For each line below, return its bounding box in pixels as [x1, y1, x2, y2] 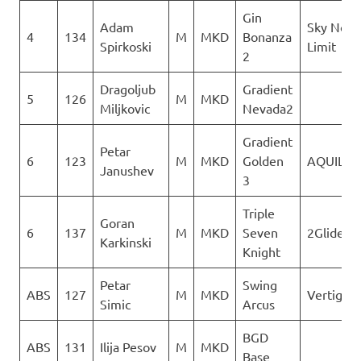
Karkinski [100, 233, 151, 250]
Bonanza [243, 27, 292, 44]
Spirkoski [100, 37, 151, 54]
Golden [243, 151, 284, 168]
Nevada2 [243, 99, 293, 116]
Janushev [100, 161, 154, 178]
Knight [243, 243, 280, 259]
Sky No [307, 18, 347, 35]
